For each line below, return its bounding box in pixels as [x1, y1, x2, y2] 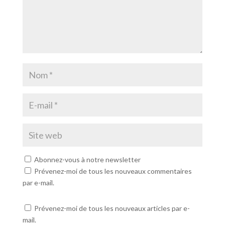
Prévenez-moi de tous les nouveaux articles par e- [34, 204, 190, 213]
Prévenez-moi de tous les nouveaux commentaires [34, 167, 192, 176]
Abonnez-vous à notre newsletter [32, 155, 141, 164]
